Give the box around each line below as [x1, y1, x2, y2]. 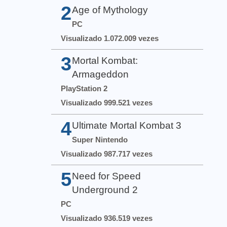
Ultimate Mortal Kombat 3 [72, 120, 182, 131]
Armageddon [72, 69, 129, 80]
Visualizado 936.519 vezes [61, 213, 153, 222]
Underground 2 [72, 184, 138, 195]
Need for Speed [72, 170, 141, 181]
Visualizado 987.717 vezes [61, 149, 153, 158]
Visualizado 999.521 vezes [61, 98, 153, 107]
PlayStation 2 [61, 84, 108, 93]
